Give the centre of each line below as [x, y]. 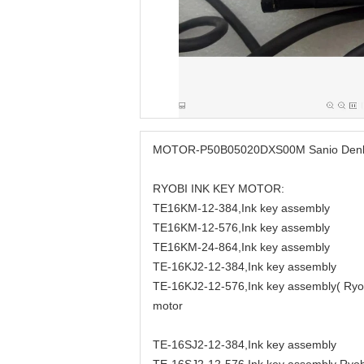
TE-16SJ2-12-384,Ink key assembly [245, 344]
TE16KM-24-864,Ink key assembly [241, 247]
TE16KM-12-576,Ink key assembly [241, 227]
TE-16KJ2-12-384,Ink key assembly [245, 266]
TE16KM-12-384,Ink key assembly [241, 208]
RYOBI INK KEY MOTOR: [219, 188]
